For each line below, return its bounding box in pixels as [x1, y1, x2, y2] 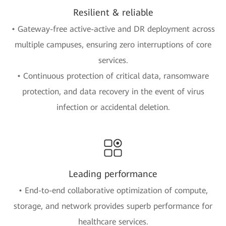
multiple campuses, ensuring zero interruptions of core [15, 39, 211, 49]
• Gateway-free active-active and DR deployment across [11, 24, 215, 34]
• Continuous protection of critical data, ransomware [17, 71, 209, 81]
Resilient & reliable [73, 7, 153, 18]
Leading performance [69, 168, 157, 179]
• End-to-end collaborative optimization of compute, [18, 185, 208, 195]
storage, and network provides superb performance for [14, 201, 212, 211]
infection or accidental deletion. [56, 102, 170, 112]
